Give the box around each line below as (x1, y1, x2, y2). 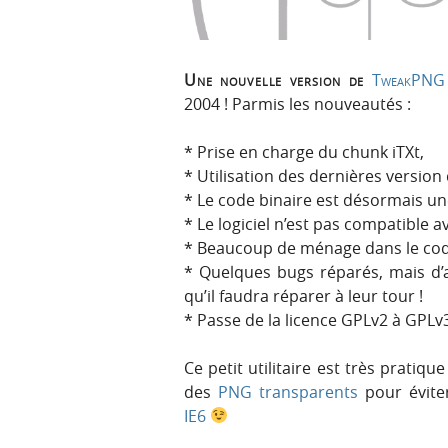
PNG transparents (217, 380, 358, 403)
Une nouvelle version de (184, 68, 372, 91)
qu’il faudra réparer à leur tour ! (184, 284, 423, 307)
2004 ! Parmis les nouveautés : (184, 92, 411, 115)
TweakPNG (371, 68, 445, 91)
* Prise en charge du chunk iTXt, (184, 140, 424, 163)
